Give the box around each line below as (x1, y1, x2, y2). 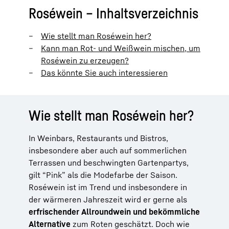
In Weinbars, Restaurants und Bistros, (29, 132, 168, 143)
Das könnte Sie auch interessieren (41, 67, 168, 78)
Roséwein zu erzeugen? (41, 55, 129, 65)
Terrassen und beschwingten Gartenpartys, (29, 157, 189, 168)
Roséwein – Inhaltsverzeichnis (29, 4, 198, 21)
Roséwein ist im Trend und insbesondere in (29, 181, 187, 192)
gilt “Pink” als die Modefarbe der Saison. (29, 169, 177, 180)
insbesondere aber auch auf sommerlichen (29, 145, 187, 155)
